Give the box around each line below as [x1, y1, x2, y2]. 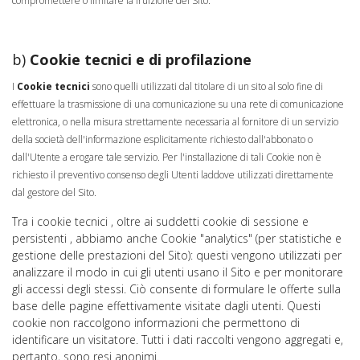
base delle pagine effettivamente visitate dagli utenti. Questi [12, 298, 321, 313]
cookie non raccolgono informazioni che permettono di [12, 315, 300, 330]
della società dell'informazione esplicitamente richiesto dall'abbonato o [12, 133, 313, 146]
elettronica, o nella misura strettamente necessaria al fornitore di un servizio [12, 115, 338, 129]
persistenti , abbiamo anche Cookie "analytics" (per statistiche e [12, 231, 342, 246]
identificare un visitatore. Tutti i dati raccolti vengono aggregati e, [12, 332, 343, 347]
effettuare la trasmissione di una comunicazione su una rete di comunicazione [12, 97, 344, 111]
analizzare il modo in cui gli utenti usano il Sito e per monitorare [12, 264, 343, 280]
